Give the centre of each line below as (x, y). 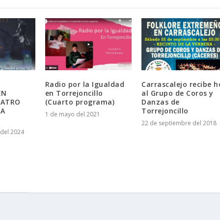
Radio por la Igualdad (85, 84)
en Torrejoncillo (74, 93)
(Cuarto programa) (80, 102)
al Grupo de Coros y (178, 93)
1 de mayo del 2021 (72, 114)
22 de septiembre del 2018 (179, 123)
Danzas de (161, 102)
